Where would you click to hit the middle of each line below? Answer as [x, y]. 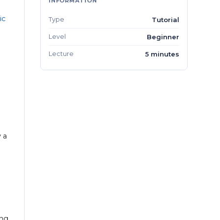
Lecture [61, 54]
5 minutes [162, 54]
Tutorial [165, 20]
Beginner [163, 37]
